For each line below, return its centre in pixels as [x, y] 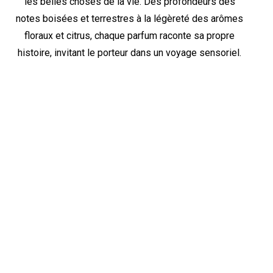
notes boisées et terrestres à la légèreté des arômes [130, 18]
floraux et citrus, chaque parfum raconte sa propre [130, 35]
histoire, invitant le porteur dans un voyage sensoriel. [130, 52]
